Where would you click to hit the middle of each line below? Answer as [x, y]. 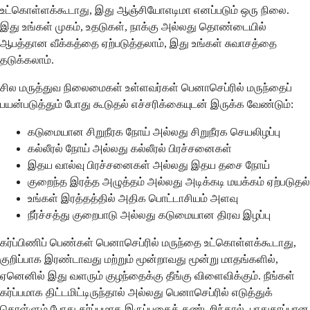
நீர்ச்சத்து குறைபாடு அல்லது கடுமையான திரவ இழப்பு [149, 215]
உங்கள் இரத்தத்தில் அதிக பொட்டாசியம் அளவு [133, 198]
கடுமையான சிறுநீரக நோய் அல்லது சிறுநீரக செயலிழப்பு [154, 131]
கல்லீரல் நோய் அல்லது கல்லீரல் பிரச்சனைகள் [130, 148]
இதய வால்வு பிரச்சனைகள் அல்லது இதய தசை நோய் [149, 165]
